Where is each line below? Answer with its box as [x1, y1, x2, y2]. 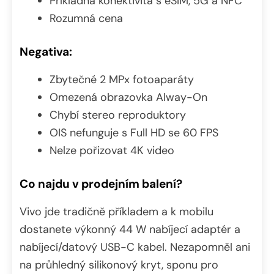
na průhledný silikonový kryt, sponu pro [20, 257, 218, 272]
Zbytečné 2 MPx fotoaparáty [50, 72, 194, 87]
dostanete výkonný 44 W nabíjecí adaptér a [20, 221, 240, 237]
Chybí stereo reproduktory [50, 107, 186, 122]
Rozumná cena [50, 10, 123, 26]
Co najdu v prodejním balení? [20, 176, 182, 191]
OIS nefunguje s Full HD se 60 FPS [50, 125, 218, 140]
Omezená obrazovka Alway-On [50, 89, 207, 105]
